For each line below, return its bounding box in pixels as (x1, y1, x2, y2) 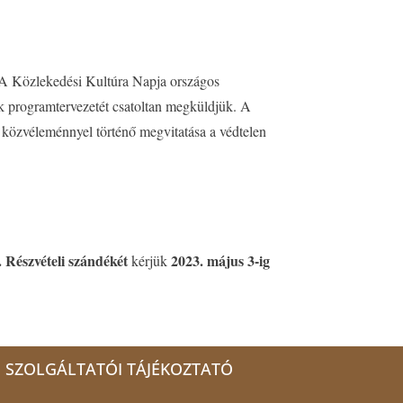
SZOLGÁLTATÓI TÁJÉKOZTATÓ (5, 358, 233, 381)
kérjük (131, 250, 172, 270)
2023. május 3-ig (171, 249, 271, 271)
